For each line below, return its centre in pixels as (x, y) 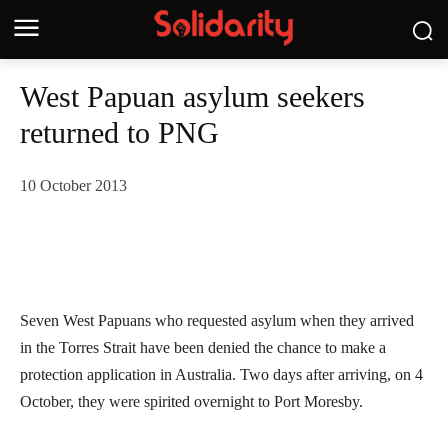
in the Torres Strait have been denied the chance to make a (203, 348)
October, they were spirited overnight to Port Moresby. (191, 402)
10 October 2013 (73, 186)
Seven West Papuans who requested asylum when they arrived (217, 321)
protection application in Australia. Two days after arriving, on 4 (221, 375)
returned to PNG (119, 132)
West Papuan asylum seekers (192, 96)
